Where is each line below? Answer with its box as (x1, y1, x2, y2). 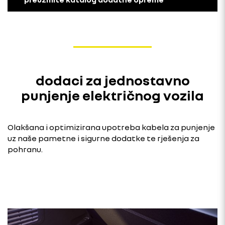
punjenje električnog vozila (21, 86, 204, 103)
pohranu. (8, 144, 43, 154)
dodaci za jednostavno (35, 71, 190, 88)
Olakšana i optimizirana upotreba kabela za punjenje (8, 122, 215, 132)
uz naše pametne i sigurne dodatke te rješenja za (8, 133, 199, 143)
